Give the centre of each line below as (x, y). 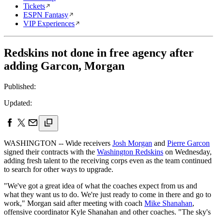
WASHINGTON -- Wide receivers (58, 143)
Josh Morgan (132, 143)
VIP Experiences (49, 23)
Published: (20, 86)
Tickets (34, 6)
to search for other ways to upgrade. (59, 169)
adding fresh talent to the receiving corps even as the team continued (108, 160)
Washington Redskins (130, 152)
